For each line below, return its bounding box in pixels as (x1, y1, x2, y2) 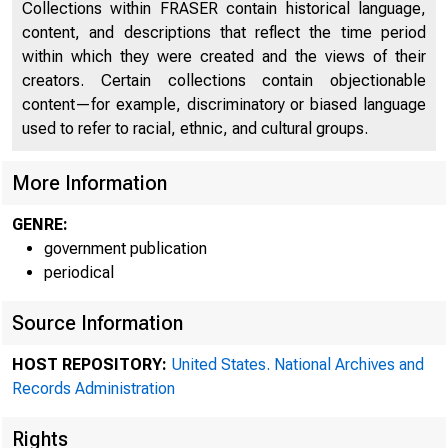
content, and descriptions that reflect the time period (22, 23, 426, 42)
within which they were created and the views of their (22, 47, 426, 66)
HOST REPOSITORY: (12, 355, 171, 374)
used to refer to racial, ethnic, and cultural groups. (22, 119, 368, 138)
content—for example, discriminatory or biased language (22, 95, 426, 114)
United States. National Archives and (171, 355, 424, 374)
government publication (44, 239, 207, 258)
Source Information (12, 311, 183, 335)
